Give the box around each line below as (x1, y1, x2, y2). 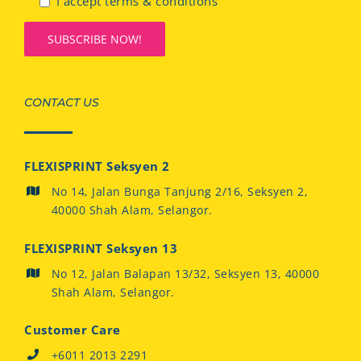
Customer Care (24, 322, 121, 338)
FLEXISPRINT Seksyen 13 (24, 239, 177, 256)
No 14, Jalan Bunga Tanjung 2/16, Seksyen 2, (51, 184, 309, 200)
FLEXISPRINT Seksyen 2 (24, 158, 170, 175)
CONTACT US (24, 95, 99, 110)
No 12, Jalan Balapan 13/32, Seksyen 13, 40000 (51, 265, 320, 281)
